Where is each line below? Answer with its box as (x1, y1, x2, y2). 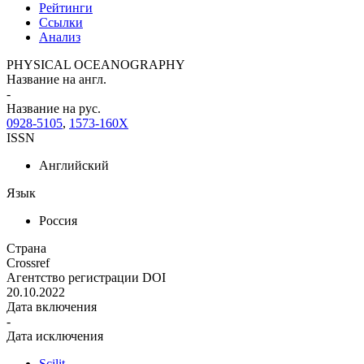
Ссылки (39, 15, 83, 29)
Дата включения (6, 299, 97, 314)
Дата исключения (6, 328, 103, 343)
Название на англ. (6, 71, 106, 86)
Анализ (39, 29, 80, 44)
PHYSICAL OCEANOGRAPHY (6, 57, 185, 71)
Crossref (6, 255, 50, 270)
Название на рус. (6, 101, 101, 115)
